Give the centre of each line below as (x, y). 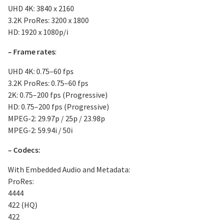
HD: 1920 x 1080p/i (38, 32)
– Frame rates (31, 52)
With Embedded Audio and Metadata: (69, 169)
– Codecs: (24, 150)
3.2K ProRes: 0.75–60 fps (48, 83)
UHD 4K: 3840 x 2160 (41, 8)
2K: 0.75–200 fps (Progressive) (58, 95)
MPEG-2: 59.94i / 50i (40, 130)
